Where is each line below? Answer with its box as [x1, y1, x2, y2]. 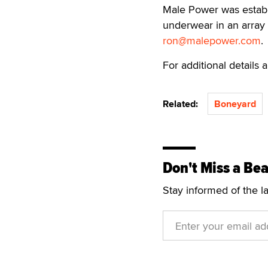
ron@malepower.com [163, 33, 261, 48]
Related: [163, 97, 203, 111]
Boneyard [214, 97, 256, 111]
